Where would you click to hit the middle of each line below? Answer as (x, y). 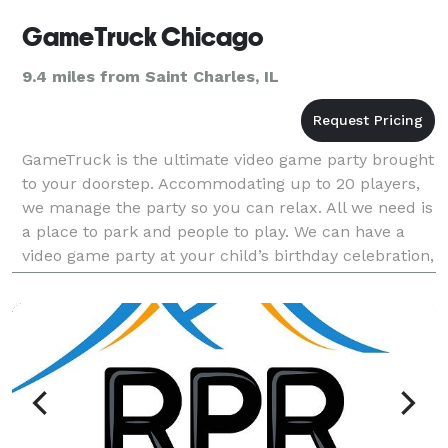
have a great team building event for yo (174, 279)
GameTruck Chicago (142, 36)
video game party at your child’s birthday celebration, (228, 255)
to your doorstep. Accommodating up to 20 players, (221, 183)
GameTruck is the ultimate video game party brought (228, 159)
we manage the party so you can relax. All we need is (227, 207)
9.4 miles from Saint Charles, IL (150, 76)
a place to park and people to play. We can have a (213, 231)
